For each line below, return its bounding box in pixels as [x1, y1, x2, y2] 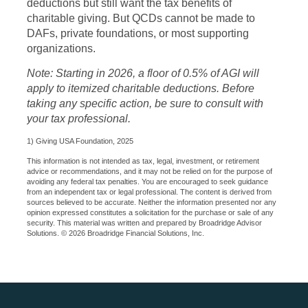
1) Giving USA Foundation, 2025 [27, 137, 133, 145]
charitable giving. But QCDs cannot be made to [27, 12, 255, 24]
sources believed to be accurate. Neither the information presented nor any [27, 198, 276, 206]
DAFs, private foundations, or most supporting [27, 27, 249, 39]
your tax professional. [27, 113, 131, 124]
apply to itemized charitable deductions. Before [27, 82, 254, 94]
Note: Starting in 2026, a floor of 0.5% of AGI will [27, 67, 259, 79]
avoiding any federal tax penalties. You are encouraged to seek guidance [27, 177, 268, 186]
